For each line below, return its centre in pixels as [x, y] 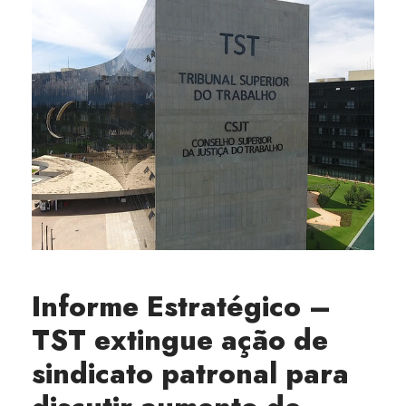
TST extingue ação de [180, 340]
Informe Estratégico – [181, 307]
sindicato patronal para [190, 374]
